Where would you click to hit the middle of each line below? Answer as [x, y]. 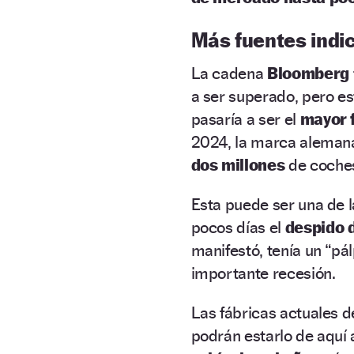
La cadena [229, 73]
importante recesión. [263, 273]
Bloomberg [308, 73]
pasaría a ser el [245, 119]
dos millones [238, 164]
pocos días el [238, 227]
